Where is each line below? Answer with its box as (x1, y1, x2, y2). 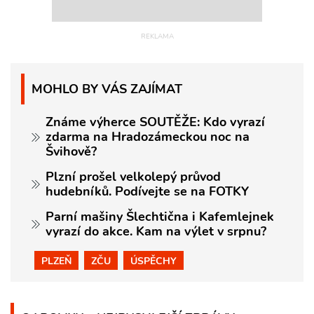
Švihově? (46, 143, 97, 161)
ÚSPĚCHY (130, 254, 177, 268)
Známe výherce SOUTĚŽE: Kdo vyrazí (46, 114, 265, 131)
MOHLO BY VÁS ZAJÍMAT (32, 80, 182, 98)
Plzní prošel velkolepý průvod (46, 168, 221, 186)
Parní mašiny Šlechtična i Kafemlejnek (46, 208, 274, 226)
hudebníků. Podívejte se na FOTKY (46, 183, 249, 200)
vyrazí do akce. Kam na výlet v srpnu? (46, 223, 266, 240)
